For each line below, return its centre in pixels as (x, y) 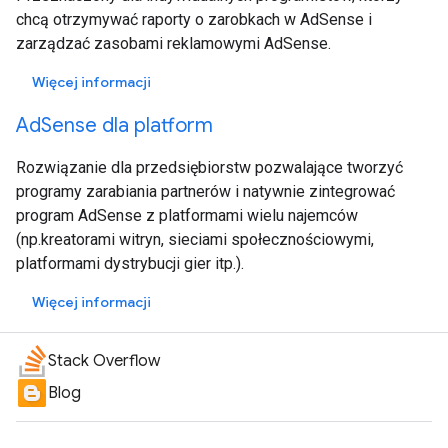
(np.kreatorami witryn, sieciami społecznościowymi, (195, 239)
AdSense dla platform (114, 125)
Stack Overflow (104, 361)
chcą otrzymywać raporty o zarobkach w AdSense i (194, 19)
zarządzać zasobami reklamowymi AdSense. (173, 43)
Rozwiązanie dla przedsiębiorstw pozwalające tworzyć (209, 167)
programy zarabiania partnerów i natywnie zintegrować (205, 191)
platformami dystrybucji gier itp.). (130, 263)
